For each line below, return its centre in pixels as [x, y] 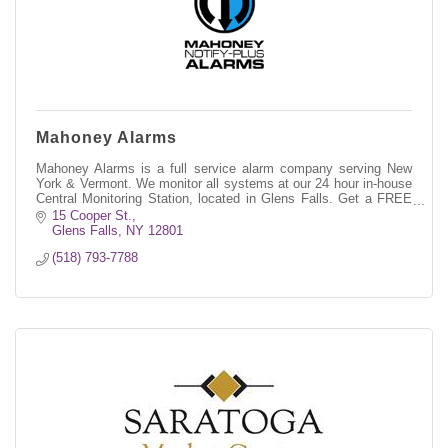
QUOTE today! [79, 213]
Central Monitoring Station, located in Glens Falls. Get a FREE [224, 198]
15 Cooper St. [92, 215]
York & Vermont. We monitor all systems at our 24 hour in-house [224, 183]
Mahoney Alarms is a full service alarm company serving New [224, 168]
